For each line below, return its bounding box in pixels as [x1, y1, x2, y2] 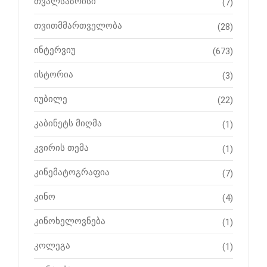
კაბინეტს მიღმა [34, 118, 102, 129]
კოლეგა [34, 240, 70, 252]
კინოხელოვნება [34, 216, 105, 227]
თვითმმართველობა [34, 20, 122, 32]
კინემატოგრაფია [34, 167, 110, 178]
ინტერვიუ [34, 45, 76, 56]
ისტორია [34, 69, 73, 80]
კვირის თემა [34, 142, 89, 154]
